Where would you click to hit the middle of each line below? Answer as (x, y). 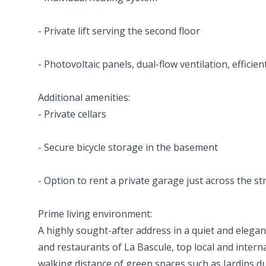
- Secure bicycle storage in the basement (128, 147)
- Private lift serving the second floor (119, 31)
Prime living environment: (95, 214)
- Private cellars (72, 114)
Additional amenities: (84, 97)
